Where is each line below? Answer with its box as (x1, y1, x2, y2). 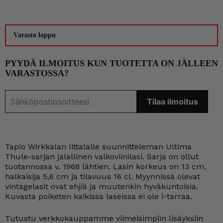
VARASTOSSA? (5, 68, 69, 78)
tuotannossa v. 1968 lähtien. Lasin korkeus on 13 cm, (5, 162, 206, 171)
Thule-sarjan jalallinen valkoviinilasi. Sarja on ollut (5, 152, 199, 161)
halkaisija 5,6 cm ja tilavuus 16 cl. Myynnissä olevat (5, 172, 200, 181)
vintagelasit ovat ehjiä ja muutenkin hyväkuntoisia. (5, 182, 198, 191)
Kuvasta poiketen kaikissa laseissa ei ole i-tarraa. (5, 192, 192, 201)
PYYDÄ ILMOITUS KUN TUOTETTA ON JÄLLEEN (5, 58, 218, 68)
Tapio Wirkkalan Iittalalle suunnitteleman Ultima (5, 142, 192, 151)
